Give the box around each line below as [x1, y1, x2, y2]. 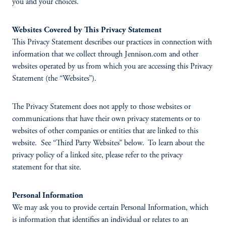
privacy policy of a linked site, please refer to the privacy [12, 151, 183, 159]
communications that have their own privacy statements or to [12, 115, 200, 123]
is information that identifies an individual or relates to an [12, 216, 188, 224]
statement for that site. [12, 163, 81, 172]
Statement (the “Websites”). [12, 75, 96, 83]
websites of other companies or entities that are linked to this [12, 127, 198, 135]
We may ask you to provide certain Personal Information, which [12, 204, 208, 212]
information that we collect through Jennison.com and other [12, 50, 198, 59]
